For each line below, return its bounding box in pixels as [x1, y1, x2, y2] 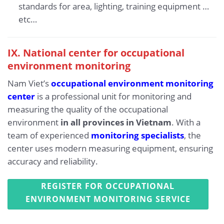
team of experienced [7, 129, 91, 141]
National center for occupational [23, 45, 184, 60]
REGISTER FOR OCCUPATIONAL [41, 180, 175, 192]
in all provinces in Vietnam [60, 116, 171, 128]
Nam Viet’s [7, 77, 51, 89]
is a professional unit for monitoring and [35, 90, 191, 102]
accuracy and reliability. [7, 155, 98, 167]
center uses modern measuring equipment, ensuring [7, 142, 213, 154]
